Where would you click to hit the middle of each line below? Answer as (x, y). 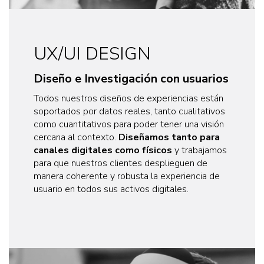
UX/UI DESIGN (92, 54)
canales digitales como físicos (103, 151)
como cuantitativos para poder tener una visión (129, 125)
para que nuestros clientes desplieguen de (121, 164)
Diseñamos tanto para (169, 138)
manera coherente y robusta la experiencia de (127, 176)
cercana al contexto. (76, 138)
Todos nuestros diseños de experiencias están (128, 99)
